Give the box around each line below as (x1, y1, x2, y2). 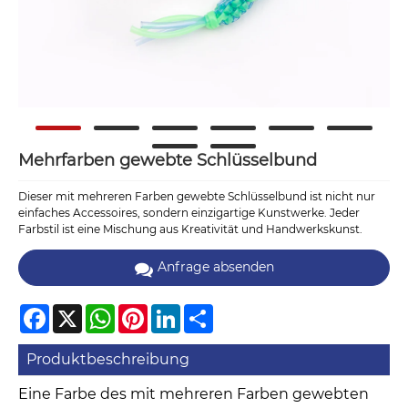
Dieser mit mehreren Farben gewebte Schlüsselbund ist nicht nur (18, 189, 375, 204)
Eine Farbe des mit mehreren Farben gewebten (18, 385, 369, 403)
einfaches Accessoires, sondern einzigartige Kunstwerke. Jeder (18, 206, 360, 220)
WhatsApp (115, 303, 173, 318)
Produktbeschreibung (26, 350, 190, 368)
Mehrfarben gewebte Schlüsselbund (18, 150, 317, 170)
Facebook (49, 303, 104, 318)
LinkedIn (180, 303, 228, 318)
